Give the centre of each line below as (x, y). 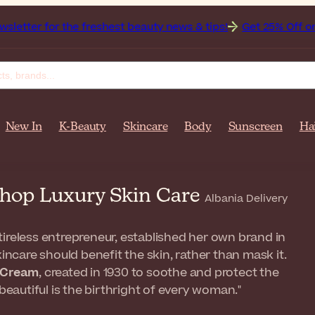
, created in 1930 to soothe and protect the (159, 273)
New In (24, 127)
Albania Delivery (246, 199)
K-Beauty (82, 127)
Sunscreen (255, 127)
